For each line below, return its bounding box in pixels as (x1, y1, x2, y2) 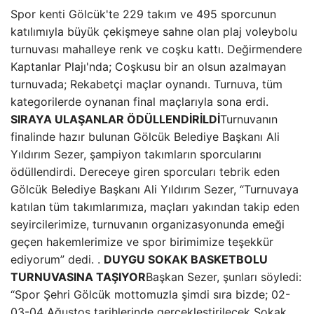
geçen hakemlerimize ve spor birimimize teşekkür (11, 235, 273, 249)
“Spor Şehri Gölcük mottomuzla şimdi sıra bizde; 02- (11, 287, 290, 301)
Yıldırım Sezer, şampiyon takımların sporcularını (11, 147, 261, 161)
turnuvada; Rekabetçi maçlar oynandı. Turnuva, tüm (11, 77, 282, 91)
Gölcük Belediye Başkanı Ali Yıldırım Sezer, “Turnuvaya (11, 182, 299, 196)
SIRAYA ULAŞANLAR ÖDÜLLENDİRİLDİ (11, 112, 220, 126)
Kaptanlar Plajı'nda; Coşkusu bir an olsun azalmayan (11, 60, 286, 74)
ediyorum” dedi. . (11, 252, 104, 266)
